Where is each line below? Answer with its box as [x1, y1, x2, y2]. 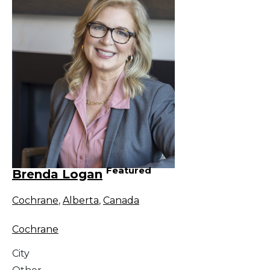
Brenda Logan [12, 166, 102, 181]
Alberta [63, 194, 99, 206]
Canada [103, 194, 139, 206]
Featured [106, 165, 151, 177]
